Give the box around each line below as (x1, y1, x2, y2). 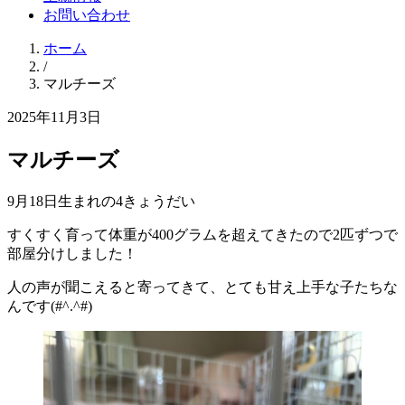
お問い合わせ (43, 6, 130, 23)
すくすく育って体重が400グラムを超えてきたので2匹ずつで (7, 226, 398, 242)
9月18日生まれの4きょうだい (7, 193, 195, 209)
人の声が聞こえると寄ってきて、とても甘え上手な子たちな (7, 278, 398, 295)
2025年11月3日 (7, 108, 101, 125)
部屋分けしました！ (7, 245, 137, 261)
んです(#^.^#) (7, 297, 92, 314)
